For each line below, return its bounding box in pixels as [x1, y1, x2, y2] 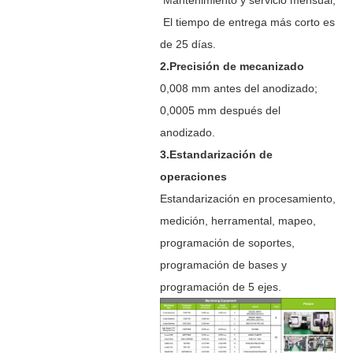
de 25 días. [159, 37, 216, 50]
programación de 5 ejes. [159, 280, 281, 293]
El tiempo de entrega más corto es [159, 15, 335, 28]
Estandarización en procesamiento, [159, 191, 336, 205]
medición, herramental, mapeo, [159, 214, 316, 227]
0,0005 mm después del [159, 103, 281, 117]
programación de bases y [159, 258, 287, 271]
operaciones [159, 169, 227, 183]
